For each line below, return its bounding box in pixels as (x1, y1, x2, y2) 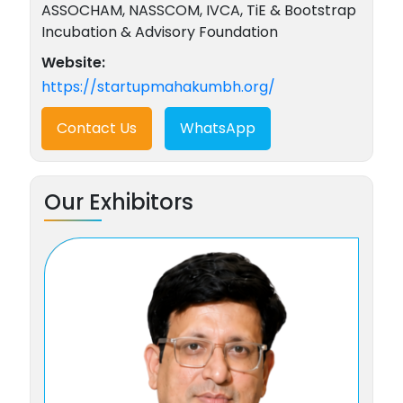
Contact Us (56, 118, 137, 139)
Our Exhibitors (43, 187, 193, 217)
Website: (40, 52, 105, 73)
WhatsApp (179, 118, 255, 139)
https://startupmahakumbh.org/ (40, 76, 275, 97)
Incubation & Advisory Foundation (40, 22, 278, 42)
